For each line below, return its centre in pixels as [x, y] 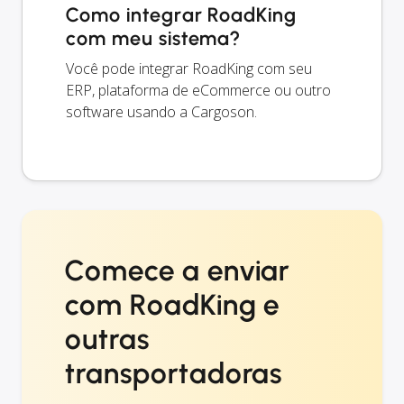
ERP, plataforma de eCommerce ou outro [198, 91]
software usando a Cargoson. [161, 112]
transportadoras [174, 374]
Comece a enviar [178, 271]
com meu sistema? [153, 39]
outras [107, 340]
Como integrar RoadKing [182, 15]
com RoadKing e [173, 305]
